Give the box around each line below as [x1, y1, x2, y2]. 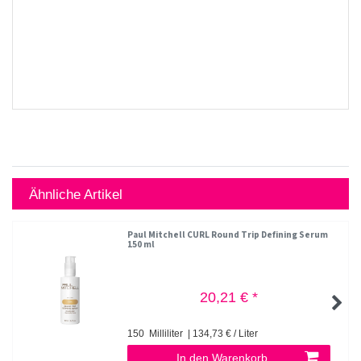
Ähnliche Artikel [29, 186, 122, 202]
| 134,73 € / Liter [185, 328, 259, 340]
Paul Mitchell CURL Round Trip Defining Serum [127, 229, 329, 242]
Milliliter [147, 328, 184, 340]
